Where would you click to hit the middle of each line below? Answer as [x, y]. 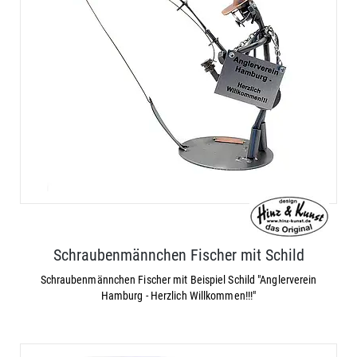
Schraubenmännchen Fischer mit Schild [178, 255]
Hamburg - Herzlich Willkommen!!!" [178, 296]
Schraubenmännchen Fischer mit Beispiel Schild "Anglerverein [178, 280]
